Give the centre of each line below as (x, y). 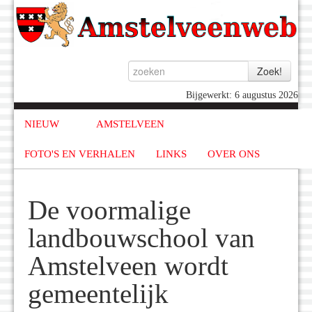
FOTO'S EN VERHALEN (80, 154)
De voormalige (109, 211)
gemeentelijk (98, 294)
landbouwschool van (141, 239)
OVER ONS (234, 154)
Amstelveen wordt (128, 266)
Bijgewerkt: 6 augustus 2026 (242, 95)
